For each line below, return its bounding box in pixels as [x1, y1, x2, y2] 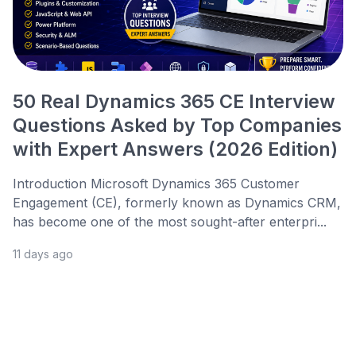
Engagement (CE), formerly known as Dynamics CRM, [13, 195, 341, 211]
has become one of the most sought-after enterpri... [13, 214, 327, 230]
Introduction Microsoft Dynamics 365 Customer [13, 176, 300, 192]
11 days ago [13, 247, 73, 261]
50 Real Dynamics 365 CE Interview [13, 90, 335, 114]
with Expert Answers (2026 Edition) [13, 137, 338, 161]
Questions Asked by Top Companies [13, 114, 342, 137]
